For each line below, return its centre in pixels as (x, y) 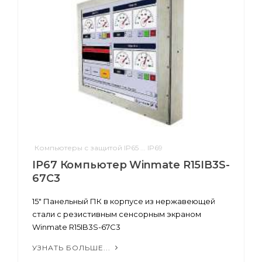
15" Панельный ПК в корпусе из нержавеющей (124, 201)
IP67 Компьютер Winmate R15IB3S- (131, 165)
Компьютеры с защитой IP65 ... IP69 (99, 147)
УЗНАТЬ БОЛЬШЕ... (73, 247)
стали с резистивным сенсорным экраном (117, 214)
